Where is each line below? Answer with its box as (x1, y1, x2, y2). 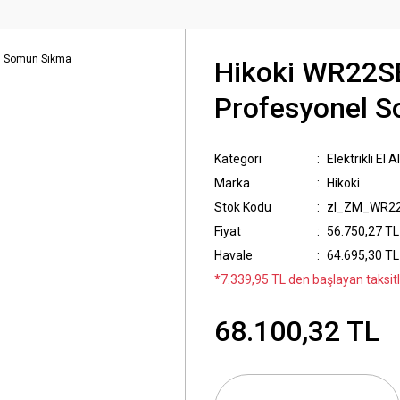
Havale (214, 248, 253, 262)
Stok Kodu (214, 200, 271, 214)
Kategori (214, 152, 262, 166)
